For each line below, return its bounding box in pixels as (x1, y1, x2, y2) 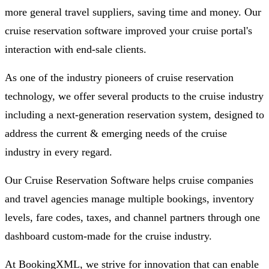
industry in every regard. (5, 145, 112, 158)
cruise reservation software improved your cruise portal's (5, 24, 252, 37)
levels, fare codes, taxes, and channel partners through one (5, 211, 260, 223)
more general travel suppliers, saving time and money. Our (5, 5, 261, 18)
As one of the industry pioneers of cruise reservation (5, 71, 234, 83)
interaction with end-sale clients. (5, 43, 147, 55)
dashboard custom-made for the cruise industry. (5, 229, 212, 242)
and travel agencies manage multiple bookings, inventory (5, 192, 254, 205)
